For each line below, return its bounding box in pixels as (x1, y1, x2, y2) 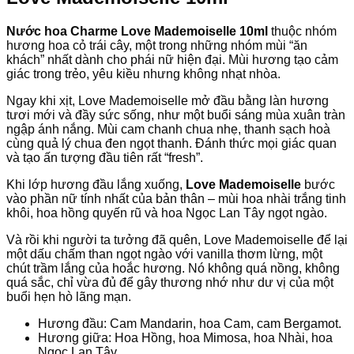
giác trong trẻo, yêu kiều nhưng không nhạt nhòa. (6, 66, 281, 81)
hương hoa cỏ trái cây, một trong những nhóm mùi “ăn (6, 38, 307, 52)
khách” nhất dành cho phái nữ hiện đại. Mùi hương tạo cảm (6, 52, 338, 66)
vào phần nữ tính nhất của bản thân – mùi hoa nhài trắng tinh (6, 191, 346, 205)
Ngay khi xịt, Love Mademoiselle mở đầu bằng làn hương (6, 93, 329, 107)
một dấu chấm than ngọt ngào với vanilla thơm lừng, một (6, 247, 322, 261)
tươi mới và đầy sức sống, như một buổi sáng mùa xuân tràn (6, 107, 345, 122)
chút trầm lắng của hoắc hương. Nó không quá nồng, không (6, 261, 340, 275)
